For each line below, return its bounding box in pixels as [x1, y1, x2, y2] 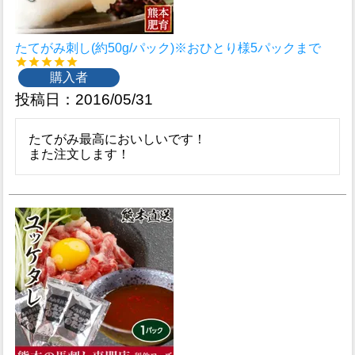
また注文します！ [29, 147, 131, 162]
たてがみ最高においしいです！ [29, 132, 207, 147]
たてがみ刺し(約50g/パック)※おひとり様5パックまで [15, 41, 322, 55]
